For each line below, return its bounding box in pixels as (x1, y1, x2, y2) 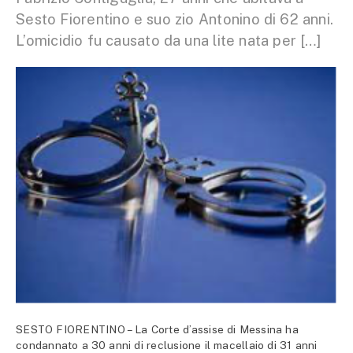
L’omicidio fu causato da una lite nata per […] (16, 32, 321, 49)
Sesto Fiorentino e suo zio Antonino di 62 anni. (16, 11, 334, 28)
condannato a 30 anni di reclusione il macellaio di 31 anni (16, 338, 318, 351)
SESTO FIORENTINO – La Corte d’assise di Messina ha (16, 322, 299, 336)
